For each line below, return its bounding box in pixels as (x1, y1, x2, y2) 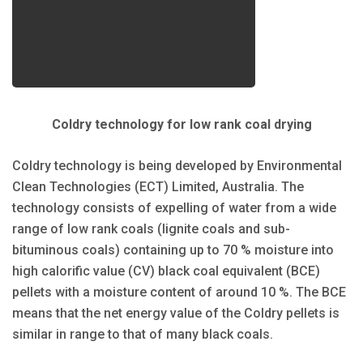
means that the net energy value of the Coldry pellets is (12, 305, 340, 321)
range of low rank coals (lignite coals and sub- (12, 220, 290, 237)
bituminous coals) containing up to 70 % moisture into (12, 241, 334, 258)
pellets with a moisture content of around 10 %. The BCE (12, 284, 346, 300)
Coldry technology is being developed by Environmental (12, 157, 342, 173)
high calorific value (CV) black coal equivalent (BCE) (12, 263, 320, 279)
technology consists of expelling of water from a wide (12, 199, 336, 216)
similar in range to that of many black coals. (12, 326, 273, 342)
